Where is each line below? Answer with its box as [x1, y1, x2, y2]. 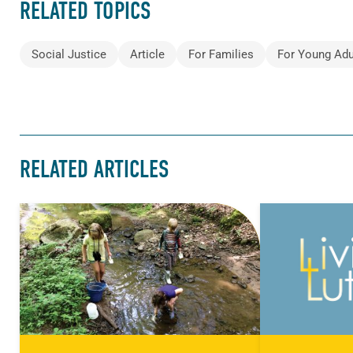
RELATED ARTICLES [20, 154, 169, 184]
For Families [188, 47, 254, 62]
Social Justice [32, 47, 106, 62]
